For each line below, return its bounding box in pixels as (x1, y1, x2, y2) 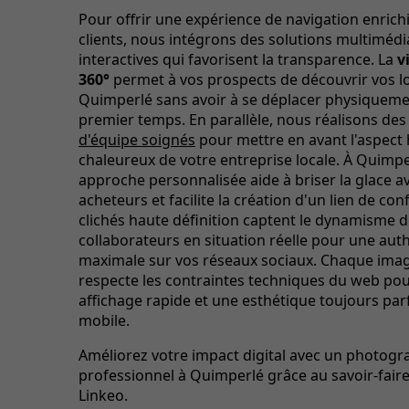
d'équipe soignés (78, 129, 195, 150)
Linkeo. (78, 384, 128, 405)
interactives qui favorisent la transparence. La (78, 48, 397, 69)
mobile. (78, 309, 130, 330)
